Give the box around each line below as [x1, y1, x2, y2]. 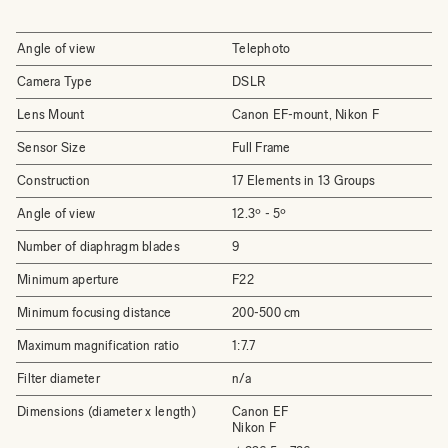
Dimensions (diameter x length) [17, 404, 196, 419]
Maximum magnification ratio [17, 338, 180, 353]
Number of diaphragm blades [17, 239, 180, 254]
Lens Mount [17, 107, 85, 122]
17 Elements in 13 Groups [232, 173, 376, 188]
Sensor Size [17, 140, 86, 155]
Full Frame [232, 140, 291, 155]
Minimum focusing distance [17, 305, 172, 320]
